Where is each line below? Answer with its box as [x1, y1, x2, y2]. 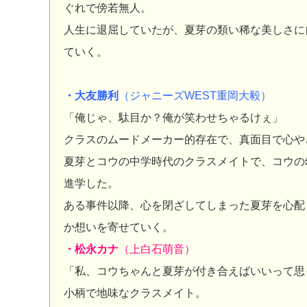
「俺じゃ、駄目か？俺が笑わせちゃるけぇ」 [64, 112, 283, 123]
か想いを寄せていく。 [64, 221, 173, 233]
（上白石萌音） [119, 243, 195, 255]
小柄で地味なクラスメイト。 [64, 287, 206, 299]
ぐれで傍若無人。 [64, 2, 151, 14]
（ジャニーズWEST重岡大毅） [119, 90, 271, 101]
